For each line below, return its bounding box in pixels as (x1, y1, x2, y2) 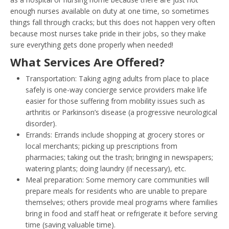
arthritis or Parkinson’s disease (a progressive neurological (26, 107, 217, 117)
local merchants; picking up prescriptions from (26, 141, 177, 151)
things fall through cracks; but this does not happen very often (10, 17, 215, 27)
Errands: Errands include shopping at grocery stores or (26, 129, 204, 140)
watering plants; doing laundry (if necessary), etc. (26, 163, 186, 173)
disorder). (26, 118, 57, 128)
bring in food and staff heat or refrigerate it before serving (26, 208, 217, 218)
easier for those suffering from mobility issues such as (26, 96, 205, 106)
